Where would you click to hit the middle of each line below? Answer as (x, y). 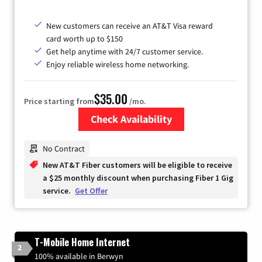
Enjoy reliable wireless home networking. (118, 64)
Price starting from (59, 101)
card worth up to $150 (85, 38)
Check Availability (131, 119)
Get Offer (91, 190)
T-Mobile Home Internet (82, 242)
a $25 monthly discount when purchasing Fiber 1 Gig (138, 177)
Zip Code (133, 138)
